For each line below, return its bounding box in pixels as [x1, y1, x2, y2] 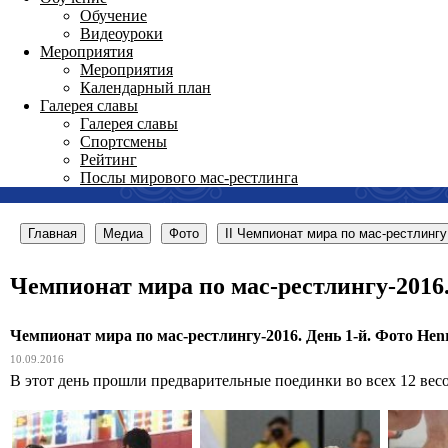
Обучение [80, 7, 147, 24]
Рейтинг [80, 151, 137, 168]
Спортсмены [80, 133, 167, 150]
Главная [28, 226, 77, 241]
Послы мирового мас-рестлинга [80, 169, 298, 186]
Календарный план [80, 79, 211, 96]
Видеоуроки [80, 25, 163, 42]
